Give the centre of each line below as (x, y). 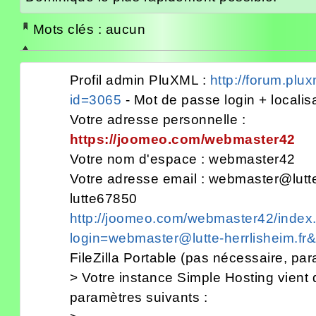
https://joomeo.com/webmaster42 (182, 139)
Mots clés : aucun (89, 29)
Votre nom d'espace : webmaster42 (182, 159)
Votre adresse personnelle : (157, 119)
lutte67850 (103, 198)
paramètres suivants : (138, 297)
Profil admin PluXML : (140, 80)
